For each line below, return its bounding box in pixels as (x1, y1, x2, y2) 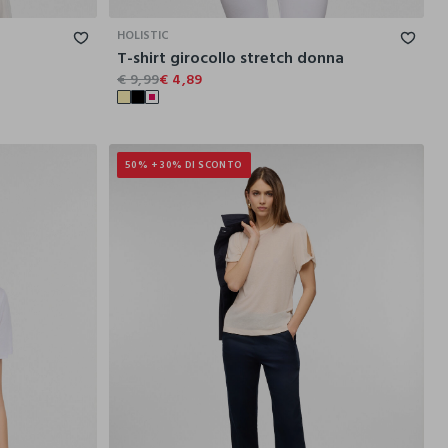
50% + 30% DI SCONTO (125, 156, 243, 173)
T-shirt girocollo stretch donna (117, 44, 344, 71)
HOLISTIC (117, 25, 169, 45)
